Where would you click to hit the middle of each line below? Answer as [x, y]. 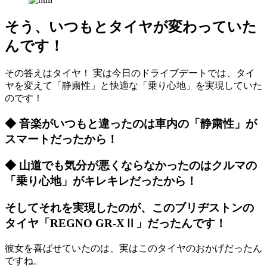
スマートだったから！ [61, 139]
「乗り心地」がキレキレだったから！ [101, 181]
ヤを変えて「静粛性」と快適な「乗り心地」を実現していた [133, 85]
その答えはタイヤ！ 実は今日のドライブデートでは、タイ [130, 73]
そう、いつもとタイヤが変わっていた [131, 27]
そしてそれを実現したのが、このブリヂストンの [129, 207]
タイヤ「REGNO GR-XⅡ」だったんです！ [116, 223]
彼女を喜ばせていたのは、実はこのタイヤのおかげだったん [133, 248]
